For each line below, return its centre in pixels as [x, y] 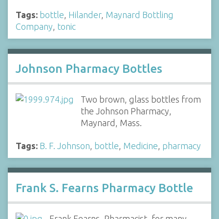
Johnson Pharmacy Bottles [89, 69]
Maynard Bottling [140, 14]
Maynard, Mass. [111, 123]
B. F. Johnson [65, 145]
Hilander [85, 14]
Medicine [141, 145]
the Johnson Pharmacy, [126, 111]
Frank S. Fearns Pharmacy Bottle [104, 188]
